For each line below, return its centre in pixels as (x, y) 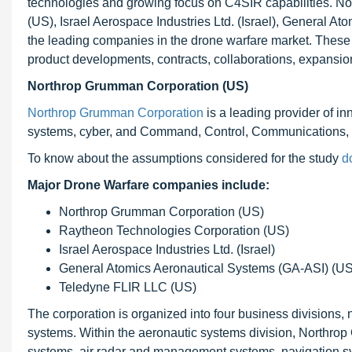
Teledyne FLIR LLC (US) (128, 287)
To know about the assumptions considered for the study (185, 158)
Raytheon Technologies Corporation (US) (174, 231)
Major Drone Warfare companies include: (148, 185)
